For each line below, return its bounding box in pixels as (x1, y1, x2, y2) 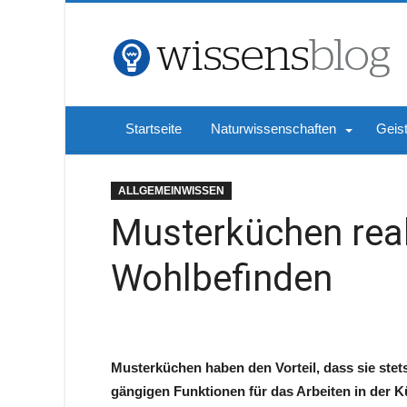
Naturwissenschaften (211, 121, 336, 136)
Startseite (125, 121, 182, 136)
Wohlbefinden (111, 257, 333, 300)
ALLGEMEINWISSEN (118, 184, 224, 197)
